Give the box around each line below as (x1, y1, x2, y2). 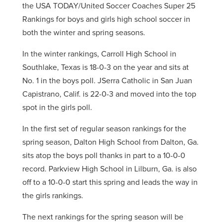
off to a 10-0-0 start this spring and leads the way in (22, 178, 198, 186)
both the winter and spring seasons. (22, 29, 145, 37)
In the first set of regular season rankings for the (22, 125, 186, 133)
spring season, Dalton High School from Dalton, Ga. (22, 138, 199, 146)
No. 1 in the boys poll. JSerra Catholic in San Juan (22, 77, 192, 85)
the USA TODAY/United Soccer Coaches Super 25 (22, 2, 195, 10)
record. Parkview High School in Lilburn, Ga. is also (22, 165, 197, 173)
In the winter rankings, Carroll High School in (22, 50, 176, 58)
